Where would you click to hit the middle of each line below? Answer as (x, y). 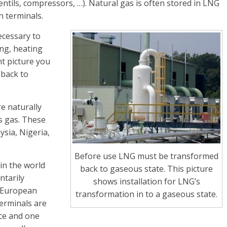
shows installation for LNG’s (146, 181)
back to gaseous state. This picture (146, 168)
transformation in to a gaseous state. (146, 194)
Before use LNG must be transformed (146, 156)
